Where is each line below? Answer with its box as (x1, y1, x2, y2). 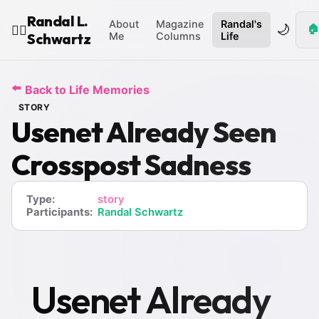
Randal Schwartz (98, 206, 183, 219)
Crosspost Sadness (11, 147, 251, 182)
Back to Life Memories (25, 82, 150, 97)
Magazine (156, 18, 204, 30)
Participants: (26, 206, 93, 219)
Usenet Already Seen (11, 114, 276, 150)
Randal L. (27, 12, 88, 30)
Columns (156, 30, 201, 42)
